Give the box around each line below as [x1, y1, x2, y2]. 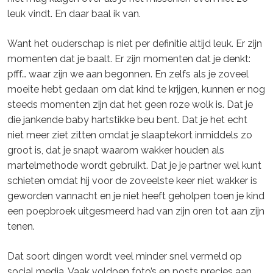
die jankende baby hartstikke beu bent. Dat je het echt [7, 114, 247, 126]
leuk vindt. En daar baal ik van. [7, 8, 141, 20]
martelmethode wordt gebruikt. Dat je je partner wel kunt [7, 160, 261, 172]
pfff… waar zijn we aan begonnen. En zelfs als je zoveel [7, 68, 249, 80]
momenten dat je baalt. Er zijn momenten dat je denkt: [7, 53, 250, 65]
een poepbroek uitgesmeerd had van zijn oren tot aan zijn [7, 205, 264, 218]
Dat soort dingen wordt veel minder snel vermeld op [7, 250, 242, 263]
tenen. [7, 221, 35, 233]
